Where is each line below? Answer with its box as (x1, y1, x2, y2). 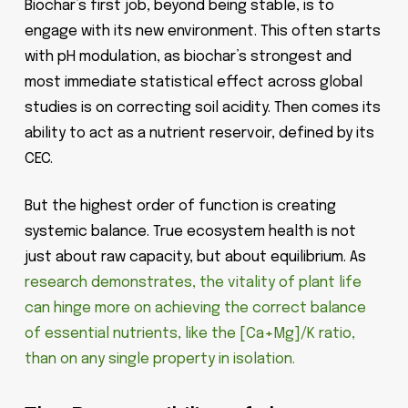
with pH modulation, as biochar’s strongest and (24, 49, 352, 65)
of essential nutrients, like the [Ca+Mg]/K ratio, (24, 326, 355, 342)
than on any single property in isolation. (24, 352, 295, 367)
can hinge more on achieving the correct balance (24, 301, 366, 316)
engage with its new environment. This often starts (24, 24, 381, 39)
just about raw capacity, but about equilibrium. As (24, 250, 366, 265)
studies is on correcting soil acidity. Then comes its (24, 100, 381, 116)
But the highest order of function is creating (24, 199, 336, 214)
